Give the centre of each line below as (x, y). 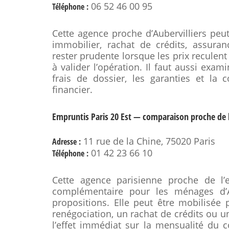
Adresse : (66, 142)
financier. (72, 89)
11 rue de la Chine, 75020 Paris (148, 141)
